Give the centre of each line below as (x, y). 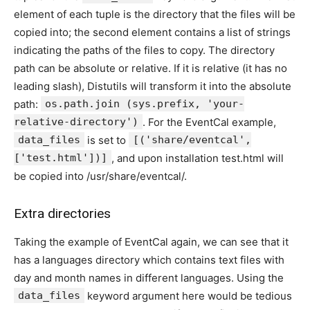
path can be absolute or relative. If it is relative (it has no (151, 68)
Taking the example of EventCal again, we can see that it (151, 242)
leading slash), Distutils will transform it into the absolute (153, 86)
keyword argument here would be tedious (188, 296)
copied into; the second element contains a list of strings (152, 32)
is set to (107, 140)
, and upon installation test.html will (198, 158)
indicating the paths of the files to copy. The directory (144, 50)
